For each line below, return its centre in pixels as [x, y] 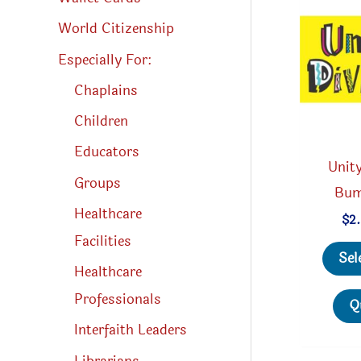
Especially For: [105, 60]
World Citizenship [116, 29]
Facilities [103, 241]
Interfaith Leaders [131, 330]
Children [101, 122]
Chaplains [106, 90]
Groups [98, 183]
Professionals [118, 300]
